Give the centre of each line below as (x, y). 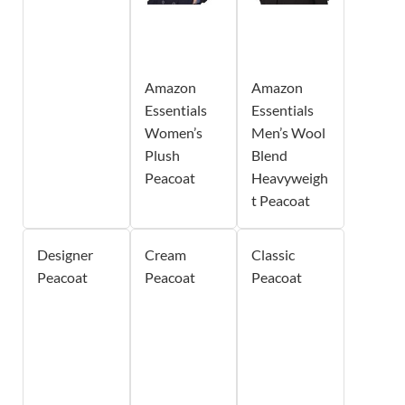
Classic (273, 254)
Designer (65, 254)
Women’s (173, 132)
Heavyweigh (290, 177)
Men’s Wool (289, 132)
